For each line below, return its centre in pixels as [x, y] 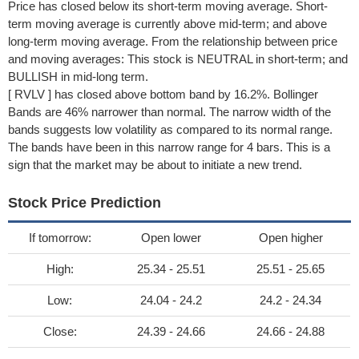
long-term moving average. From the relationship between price [173, 41]
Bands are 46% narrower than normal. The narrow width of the [169, 112]
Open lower [171, 238]
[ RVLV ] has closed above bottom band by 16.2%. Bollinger [163, 94]
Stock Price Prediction [85, 203]
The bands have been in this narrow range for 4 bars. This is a [169, 147]
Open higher [290, 238]
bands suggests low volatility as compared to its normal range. [170, 129]
